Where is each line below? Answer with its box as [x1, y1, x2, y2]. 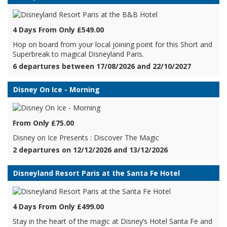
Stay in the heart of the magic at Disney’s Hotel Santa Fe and [13, 216, 212, 226]
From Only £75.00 [13, 118, 74, 128]
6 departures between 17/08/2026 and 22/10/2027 [13, 61, 191, 71]
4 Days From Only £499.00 [13, 202, 104, 211]
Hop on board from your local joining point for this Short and [13, 40, 212, 49]
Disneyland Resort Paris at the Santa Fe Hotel [13, 168, 180, 178]
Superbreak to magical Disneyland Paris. [13, 49, 144, 59]
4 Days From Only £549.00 [13, 25, 104, 34]
